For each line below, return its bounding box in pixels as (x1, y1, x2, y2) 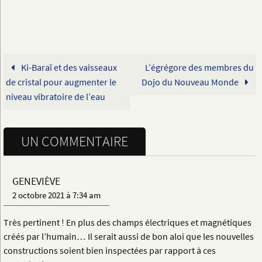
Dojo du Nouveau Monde (142, 75, 241, 88)
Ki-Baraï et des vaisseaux (19, 61, 117, 73)
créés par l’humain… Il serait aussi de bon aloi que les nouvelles (4, 230, 254, 242)
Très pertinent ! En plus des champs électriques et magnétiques (4, 216, 251, 228)
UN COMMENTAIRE (21, 132, 128, 150)
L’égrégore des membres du (144, 61, 254, 73)
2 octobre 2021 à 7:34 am (12, 189, 101, 201)
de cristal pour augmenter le (6, 75, 117, 88)
